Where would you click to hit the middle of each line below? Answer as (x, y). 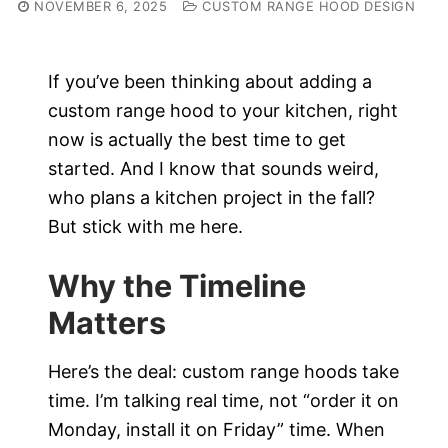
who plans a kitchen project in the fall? (211, 198)
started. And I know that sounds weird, (213, 169)
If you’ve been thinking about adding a (210, 82)
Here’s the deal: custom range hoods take (223, 372)
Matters (107, 322)
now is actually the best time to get (197, 140)
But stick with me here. (145, 227)
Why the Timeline (177, 285)
